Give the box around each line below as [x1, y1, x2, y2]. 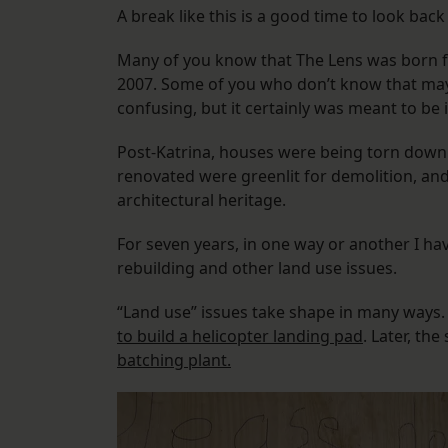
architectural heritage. [117, 189, 286, 212]
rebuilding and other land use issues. [117, 257, 397, 280]
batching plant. [117, 349, 231, 372]
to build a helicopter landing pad [117, 325, 363, 348]
